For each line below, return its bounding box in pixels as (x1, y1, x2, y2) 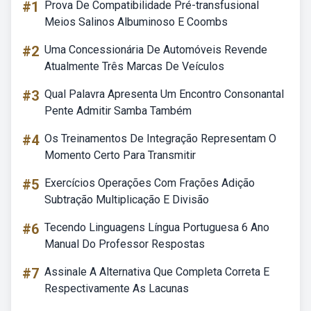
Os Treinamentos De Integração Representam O (44, 132, 276, 145)
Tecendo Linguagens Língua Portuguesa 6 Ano (44, 221, 269, 234)
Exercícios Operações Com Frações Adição (44, 176, 255, 190)
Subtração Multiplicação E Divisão (44, 193, 209, 206)
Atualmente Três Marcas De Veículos (44, 60, 224, 73)
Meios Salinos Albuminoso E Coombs (44, 15, 228, 28)
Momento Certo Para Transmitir (44, 149, 196, 162)
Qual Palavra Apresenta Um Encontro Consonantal (44, 87, 284, 101)
